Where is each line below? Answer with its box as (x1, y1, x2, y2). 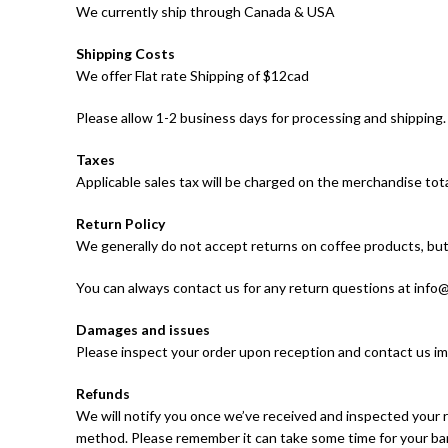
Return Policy (76, 215, 165, 233)
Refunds (76, 385, 130, 403)
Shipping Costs (76, 45, 175, 63)
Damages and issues (76, 321, 210, 339)
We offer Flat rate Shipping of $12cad (76, 67, 309, 85)
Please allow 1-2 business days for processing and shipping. (76, 109, 446, 127)
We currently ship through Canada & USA (76, 3, 335, 21)
